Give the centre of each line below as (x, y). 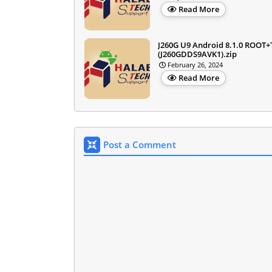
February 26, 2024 (195, 64)
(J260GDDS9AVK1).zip (197, 54)
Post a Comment (140, 144)
